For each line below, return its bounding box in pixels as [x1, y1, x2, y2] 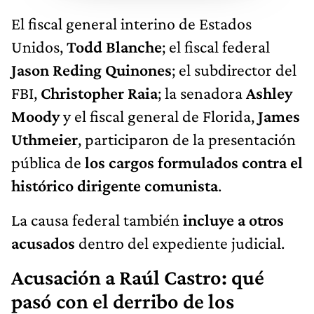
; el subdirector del [172, 60, 296, 80]
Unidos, [11, 37, 67, 57]
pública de [11, 153, 85, 172]
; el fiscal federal [162, 37, 270, 57]
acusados [11, 233, 78, 253]
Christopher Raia [41, 83, 158, 103]
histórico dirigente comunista [11, 176, 218, 196]
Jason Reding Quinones [11, 60, 172, 80]
